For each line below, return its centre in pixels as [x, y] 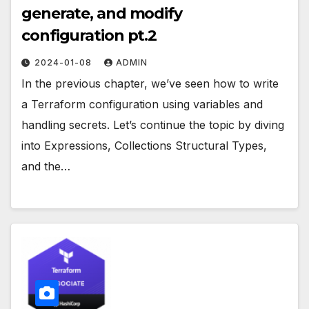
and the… [46, 167]
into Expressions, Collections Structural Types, [144, 146]
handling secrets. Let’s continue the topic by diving [153, 125]
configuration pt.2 [89, 36]
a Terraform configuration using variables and [142, 104]
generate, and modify [102, 14]
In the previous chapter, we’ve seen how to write [150, 84]
